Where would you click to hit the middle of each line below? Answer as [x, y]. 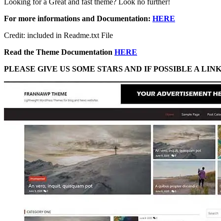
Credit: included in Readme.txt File [58, 35]
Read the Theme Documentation [58, 52]
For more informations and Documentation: [77, 18]
